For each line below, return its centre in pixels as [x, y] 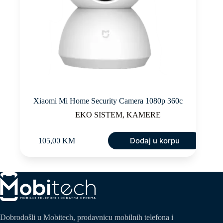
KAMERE [144, 114]
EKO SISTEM [99, 114]
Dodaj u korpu [155, 140]
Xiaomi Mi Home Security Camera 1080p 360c [108, 101]
